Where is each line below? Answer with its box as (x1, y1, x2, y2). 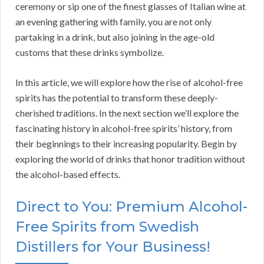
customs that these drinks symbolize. (15, 47, 164, 58)
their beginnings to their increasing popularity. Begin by (15, 138, 237, 150)
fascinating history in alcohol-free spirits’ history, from (15, 123, 232, 134)
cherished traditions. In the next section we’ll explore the (15, 107, 239, 119)
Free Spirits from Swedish (15, 218, 199, 236)
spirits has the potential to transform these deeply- (15, 92, 218, 104)
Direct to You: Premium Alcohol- (15, 198, 247, 216)
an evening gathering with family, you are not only (15, 16, 212, 28)
